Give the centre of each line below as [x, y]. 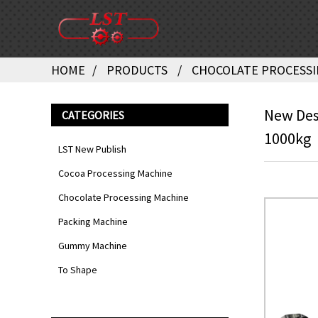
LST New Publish [92, 149]
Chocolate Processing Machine [124, 197]
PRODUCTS [137, 70]
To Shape [78, 270]
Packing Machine [93, 221]
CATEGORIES [93, 115]
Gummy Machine [93, 246]
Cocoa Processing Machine [115, 173]
